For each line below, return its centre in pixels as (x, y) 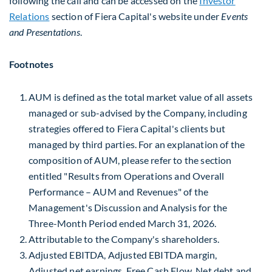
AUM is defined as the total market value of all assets (141, 97)
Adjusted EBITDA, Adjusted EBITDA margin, (123, 254)
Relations (29, 16)
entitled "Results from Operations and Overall (127, 175)
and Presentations (45, 32)
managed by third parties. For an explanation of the (137, 144)
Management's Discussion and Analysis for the (128, 207)
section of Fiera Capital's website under (135, 16)
